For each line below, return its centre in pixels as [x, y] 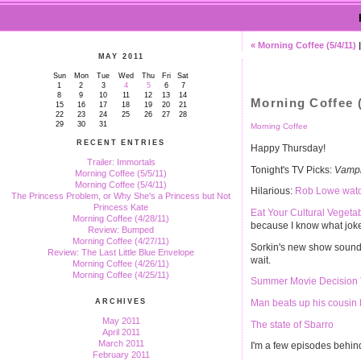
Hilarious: [273, 191]
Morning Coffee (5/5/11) [121, 173]
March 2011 [121, 343]
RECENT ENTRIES [121, 143]
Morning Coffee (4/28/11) [121, 218]
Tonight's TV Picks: [293, 170]
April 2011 [121, 332]
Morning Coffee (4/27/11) [121, 241]
